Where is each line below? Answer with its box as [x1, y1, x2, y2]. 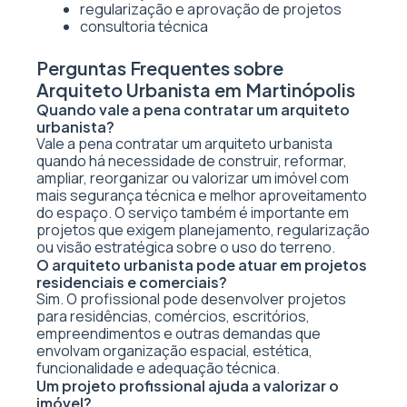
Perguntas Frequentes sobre [36, 56, 283, 79]
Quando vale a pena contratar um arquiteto [36, 100, 350, 119]
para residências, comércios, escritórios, [36, 306, 310, 326]
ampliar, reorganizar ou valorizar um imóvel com [36, 168, 349, 188]
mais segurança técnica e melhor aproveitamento [36, 185, 367, 205]
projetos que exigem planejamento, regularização [36, 220, 370, 240]
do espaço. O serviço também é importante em [36, 203, 349, 223]
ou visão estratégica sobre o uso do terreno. [36, 237, 335, 257]
